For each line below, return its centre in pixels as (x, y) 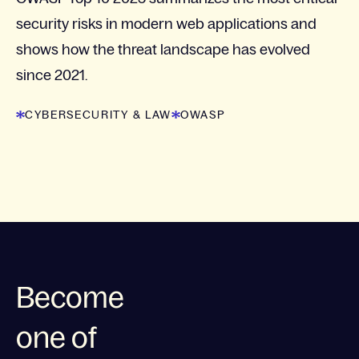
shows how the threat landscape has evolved (163, 50)
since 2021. (52, 76)
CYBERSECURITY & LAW (98, 115)
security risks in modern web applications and (166, 24)
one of (56, 338)
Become (70, 298)
